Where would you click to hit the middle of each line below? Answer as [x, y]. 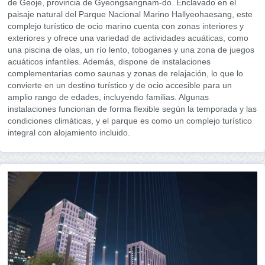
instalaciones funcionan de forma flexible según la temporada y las [132, 109]
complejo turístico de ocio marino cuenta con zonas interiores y [126, 26]
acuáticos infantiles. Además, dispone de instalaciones [109, 62]
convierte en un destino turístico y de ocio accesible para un [120, 85]
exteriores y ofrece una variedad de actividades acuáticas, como [128, 38]
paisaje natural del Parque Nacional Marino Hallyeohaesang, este [130, 14]
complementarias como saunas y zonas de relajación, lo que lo [125, 74]
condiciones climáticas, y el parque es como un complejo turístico [130, 121]
